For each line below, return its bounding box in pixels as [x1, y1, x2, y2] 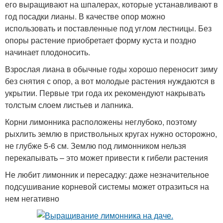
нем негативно [5, 193, 59, 204]
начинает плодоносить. [5, 46, 90, 58]
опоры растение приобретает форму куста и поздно [5, 34, 196, 46]
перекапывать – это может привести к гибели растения [5, 152, 208, 163]
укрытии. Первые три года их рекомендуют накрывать [5, 87, 205, 99]
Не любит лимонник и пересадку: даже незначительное [5, 169, 209, 180]
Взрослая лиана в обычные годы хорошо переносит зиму [5, 63, 218, 75]
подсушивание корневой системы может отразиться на [5, 181, 209, 192]
